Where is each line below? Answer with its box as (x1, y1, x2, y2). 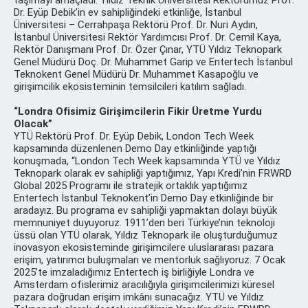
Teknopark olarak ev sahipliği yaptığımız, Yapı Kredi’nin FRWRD (14, 166, 291, 179)
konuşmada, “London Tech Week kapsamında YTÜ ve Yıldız (14, 154, 280, 167)
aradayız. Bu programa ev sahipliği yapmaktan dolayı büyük (14, 203, 277, 217)
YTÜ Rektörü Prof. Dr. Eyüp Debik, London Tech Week (14, 129, 254, 142)
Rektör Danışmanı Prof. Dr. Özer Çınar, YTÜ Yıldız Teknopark (14, 43, 282, 56)
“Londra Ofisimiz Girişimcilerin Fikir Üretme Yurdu (14, 104, 262, 118)
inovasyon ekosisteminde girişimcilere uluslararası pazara (14, 241, 274, 254)
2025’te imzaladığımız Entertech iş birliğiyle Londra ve (14, 265, 254, 278)
